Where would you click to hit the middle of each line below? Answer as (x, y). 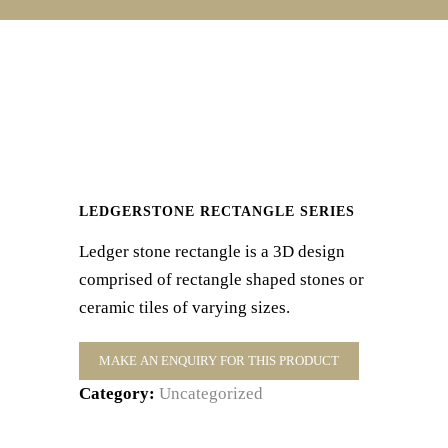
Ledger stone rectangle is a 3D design (212, 251)
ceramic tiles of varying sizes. (184, 307)
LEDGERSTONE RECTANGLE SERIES (217, 211)
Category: (119, 393)
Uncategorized (211, 393)
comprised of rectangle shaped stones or (221, 279)
